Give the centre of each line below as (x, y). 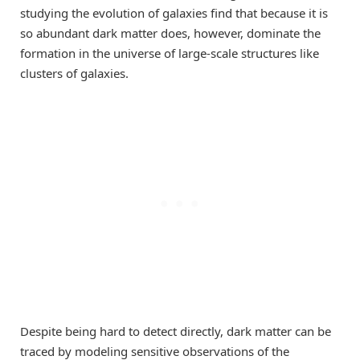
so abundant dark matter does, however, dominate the (170, 33)
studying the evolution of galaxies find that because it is (174, 13)
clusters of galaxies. (74, 74)
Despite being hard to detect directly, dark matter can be (176, 331)
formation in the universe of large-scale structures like (170, 53)
